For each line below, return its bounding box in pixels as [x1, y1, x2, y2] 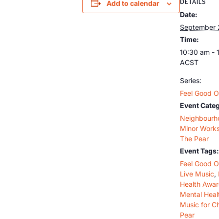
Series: [180, 76, 201, 85]
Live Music [180, 169, 214, 178]
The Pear [180, 134, 209, 143]
